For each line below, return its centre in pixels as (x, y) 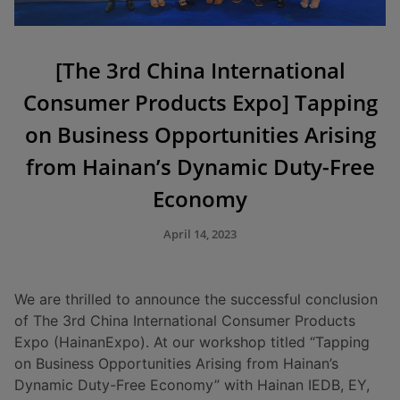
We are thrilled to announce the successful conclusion (196, 299)
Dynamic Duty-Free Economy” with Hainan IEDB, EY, (192, 385)
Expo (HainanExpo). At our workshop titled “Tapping (192, 342)
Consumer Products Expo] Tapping (200, 102)
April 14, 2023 (200, 234)
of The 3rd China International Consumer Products (185, 321)
